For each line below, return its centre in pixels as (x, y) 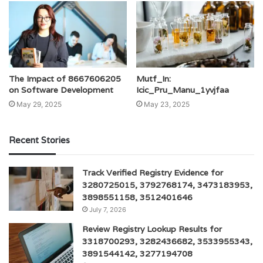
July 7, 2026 (108, 210)
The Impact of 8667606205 (65, 79)
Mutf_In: (154, 79)
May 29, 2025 (39, 104)
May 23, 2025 (167, 104)
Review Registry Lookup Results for (152, 229)
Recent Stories (39, 140)
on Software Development (61, 90)
